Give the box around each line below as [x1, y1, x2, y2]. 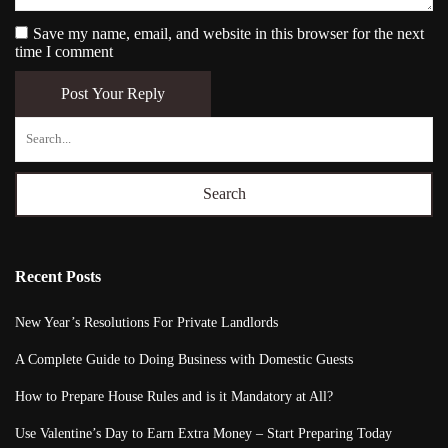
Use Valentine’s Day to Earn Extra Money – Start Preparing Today [15, 425, 392, 441]
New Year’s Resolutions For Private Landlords [15, 314, 278, 330]
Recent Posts [15, 267, 101, 285]
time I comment [15, 42, 113, 60]
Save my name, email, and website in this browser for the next [33, 24, 424, 42]
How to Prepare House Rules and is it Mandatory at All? [15, 388, 333, 404]
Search [202, 185, 246, 203]
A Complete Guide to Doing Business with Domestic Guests [15, 351, 353, 367]
